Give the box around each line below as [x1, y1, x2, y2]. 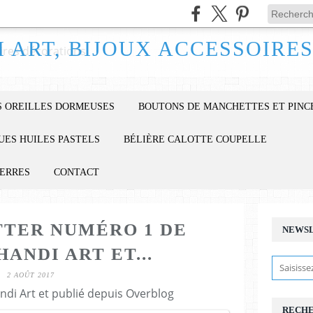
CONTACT [54, 167, 99, 177]
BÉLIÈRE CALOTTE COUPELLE [124, 134, 267, 145]
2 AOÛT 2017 [7, 271, 54, 279]
